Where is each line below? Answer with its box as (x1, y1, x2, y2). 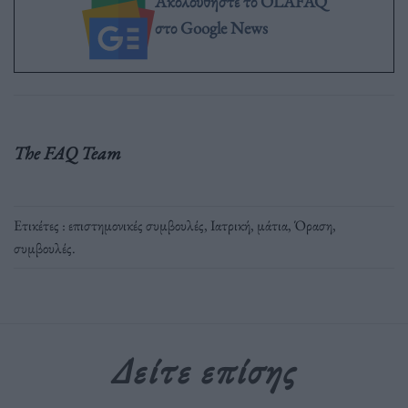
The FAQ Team (14, 140, 121, 165)
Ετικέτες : (14, 215, 68, 235)
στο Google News (154, 15, 268, 39)
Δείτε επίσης (110, 347, 298, 395)
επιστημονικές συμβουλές (68, 215, 204, 235)
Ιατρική (210, 215, 250, 235)
